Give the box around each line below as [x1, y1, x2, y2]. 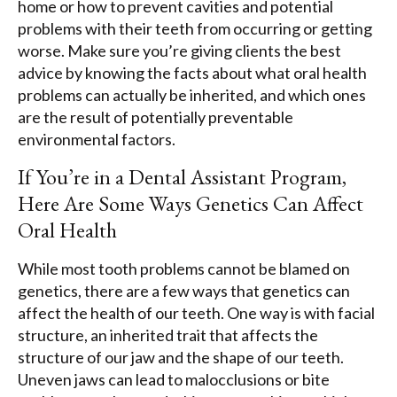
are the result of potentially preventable [18, 107, 293, 128]
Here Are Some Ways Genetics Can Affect [18, 189, 363, 217]
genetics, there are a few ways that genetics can [18, 280, 350, 300]
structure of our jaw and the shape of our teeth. [18, 346, 344, 367]
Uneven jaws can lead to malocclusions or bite [18, 369, 330, 389]
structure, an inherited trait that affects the [18, 324, 318, 345]
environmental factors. [18, 129, 178, 150]
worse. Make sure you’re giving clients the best [18, 41, 341, 61]
